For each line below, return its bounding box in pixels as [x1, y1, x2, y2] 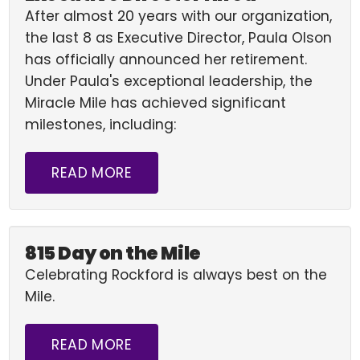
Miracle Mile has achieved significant [25, 93, 287, 112]
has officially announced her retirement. [25, 50, 308, 69]
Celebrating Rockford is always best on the [25, 265, 328, 284]
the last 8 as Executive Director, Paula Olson [25, 28, 333, 47]
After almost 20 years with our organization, [25, 6, 333, 26]
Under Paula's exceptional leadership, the [25, 72, 313, 91]
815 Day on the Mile [25, 240, 201, 266]
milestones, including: [25, 115, 177, 134]
